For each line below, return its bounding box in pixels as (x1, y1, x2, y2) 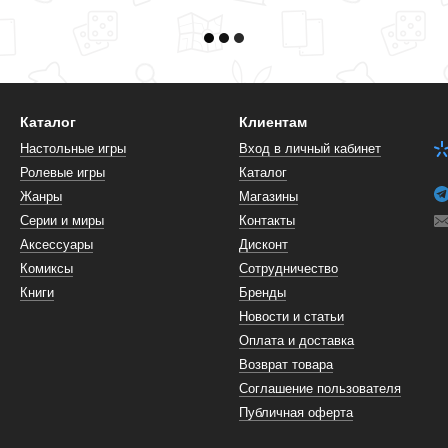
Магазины (239, 189, 298, 205)
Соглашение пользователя (239, 381, 401, 397)
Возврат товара (239, 357, 333, 373)
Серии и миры (20, 213, 104, 229)
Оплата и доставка (239, 333, 354, 349)
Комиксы (20, 261, 73, 277)
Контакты (239, 213, 295, 229)
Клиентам (239, 114, 307, 131)
